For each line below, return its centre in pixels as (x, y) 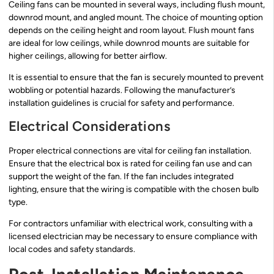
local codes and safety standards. (72, 250)
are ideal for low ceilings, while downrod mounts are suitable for (129, 43)
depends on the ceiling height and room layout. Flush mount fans (131, 30)
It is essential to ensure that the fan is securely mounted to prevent (136, 78)
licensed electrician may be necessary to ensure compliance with (133, 237)
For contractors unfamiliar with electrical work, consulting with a (131, 224)
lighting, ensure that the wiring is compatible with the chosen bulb (134, 189)
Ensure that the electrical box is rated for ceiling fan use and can (130, 163)
